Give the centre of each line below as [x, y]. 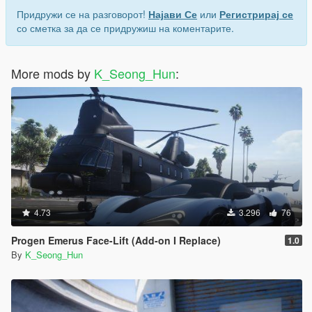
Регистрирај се [256, 14]
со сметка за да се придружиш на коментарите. [125, 28]
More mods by [53, 73]
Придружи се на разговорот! [83, 14]
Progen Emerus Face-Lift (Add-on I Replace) [116, 241]
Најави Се [173, 14]
